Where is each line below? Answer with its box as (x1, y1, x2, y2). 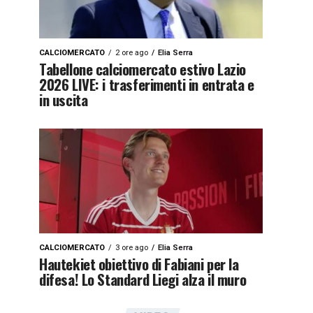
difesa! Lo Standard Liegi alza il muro (39, 268, 247, 290)
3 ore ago (115, 243, 148, 252)
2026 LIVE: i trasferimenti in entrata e (39, 73, 254, 95)
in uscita (39, 89, 88, 110)
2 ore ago (115, 48, 148, 57)
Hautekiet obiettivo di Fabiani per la (39, 253, 239, 275)
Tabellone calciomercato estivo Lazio (39, 58, 247, 80)
